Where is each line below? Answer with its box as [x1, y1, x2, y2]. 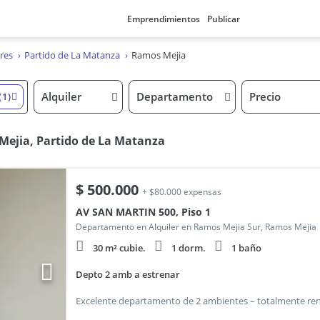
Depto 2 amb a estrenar [75, 268, 180, 281]
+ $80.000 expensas [141, 186, 221, 198]
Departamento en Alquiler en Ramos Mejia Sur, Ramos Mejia [75, 221, 316, 233]
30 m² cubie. [92, 241, 146, 254]
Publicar [206, 13, 240, 25]
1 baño [231, 241, 261, 254]
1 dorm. [171, 241, 206, 254]
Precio [249, 89, 281, 104]
